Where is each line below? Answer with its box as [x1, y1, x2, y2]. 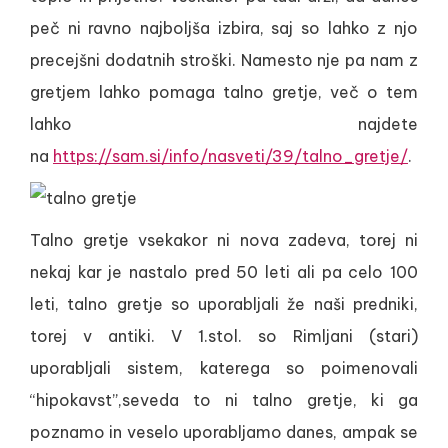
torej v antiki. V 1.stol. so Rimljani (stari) [30, 326, 418, 346]
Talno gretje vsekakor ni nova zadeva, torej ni [30, 230, 418, 250]
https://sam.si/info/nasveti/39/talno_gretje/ [53, 146, 408, 166]
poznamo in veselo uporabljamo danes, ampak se [30, 422, 418, 442]
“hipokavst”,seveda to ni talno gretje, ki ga [30, 390, 418, 410]
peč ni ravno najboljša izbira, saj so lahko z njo [30, 18, 418, 38]
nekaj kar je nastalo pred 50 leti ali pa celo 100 [30, 262, 418, 282]
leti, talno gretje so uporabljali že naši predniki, [30, 294, 418, 314]
